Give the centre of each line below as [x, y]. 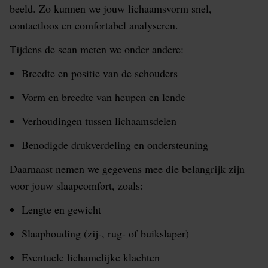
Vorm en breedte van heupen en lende [103, 97]
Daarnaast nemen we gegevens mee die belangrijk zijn [127, 169]
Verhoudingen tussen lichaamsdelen [99, 121]
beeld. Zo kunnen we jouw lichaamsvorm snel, [111, 8]
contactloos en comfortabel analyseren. [94, 25]
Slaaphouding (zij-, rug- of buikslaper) [105, 233]
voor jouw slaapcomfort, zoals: [76, 185]
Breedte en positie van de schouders [100, 73]
